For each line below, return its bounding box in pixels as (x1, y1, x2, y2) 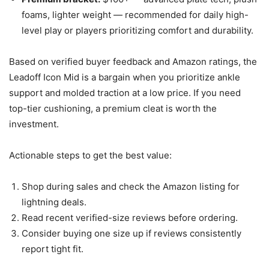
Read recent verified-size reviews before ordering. (22, 212, 238, 224)
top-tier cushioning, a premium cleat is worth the (9, 103, 217, 115)
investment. (9, 118, 59, 130)
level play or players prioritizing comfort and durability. (22, 25, 253, 37)
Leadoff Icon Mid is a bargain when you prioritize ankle (9, 71, 240, 83)
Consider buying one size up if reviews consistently (22, 228, 241, 240)
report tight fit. (22, 243, 83, 255)
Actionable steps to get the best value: (9, 150, 172, 162)
